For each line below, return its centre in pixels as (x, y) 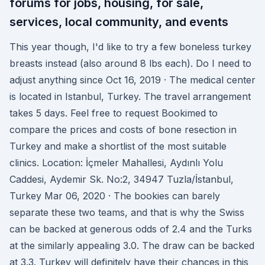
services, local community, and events (119, 22)
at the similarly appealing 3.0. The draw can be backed (132, 245)
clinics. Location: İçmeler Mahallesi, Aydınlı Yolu (116, 163)
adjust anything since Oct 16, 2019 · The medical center (132, 80)
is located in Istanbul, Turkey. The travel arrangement (130, 96)
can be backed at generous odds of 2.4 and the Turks (131, 229)
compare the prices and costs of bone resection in (123, 130)
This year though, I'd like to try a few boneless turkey (130, 47)
